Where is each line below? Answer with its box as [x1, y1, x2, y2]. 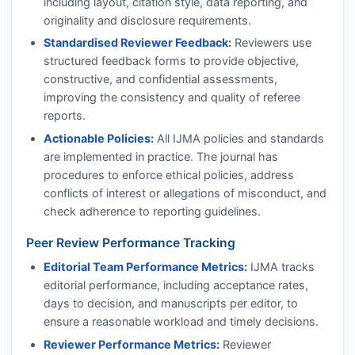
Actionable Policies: [43, 131, 154, 145]
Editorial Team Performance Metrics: [43, 260, 247, 274]
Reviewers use [231, 36, 311, 50]
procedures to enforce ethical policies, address [43, 167, 294, 181]
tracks [277, 260, 315, 274]
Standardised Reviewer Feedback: [43, 36, 231, 50]
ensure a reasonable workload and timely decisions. [43, 315, 319, 329]
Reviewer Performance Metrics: [43, 337, 219, 351]
